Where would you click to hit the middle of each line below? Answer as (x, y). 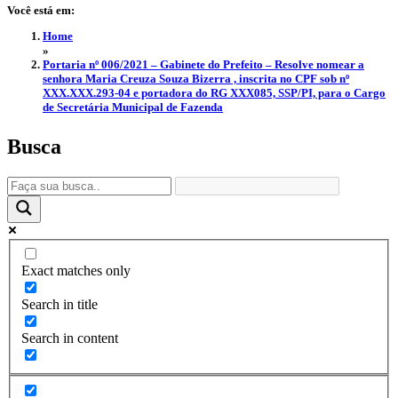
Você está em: (41, 11)
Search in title (60, 305)
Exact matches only (76, 271)
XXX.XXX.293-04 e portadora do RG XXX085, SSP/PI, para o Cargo (214, 93)
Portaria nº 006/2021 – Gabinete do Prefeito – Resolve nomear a (203, 65)
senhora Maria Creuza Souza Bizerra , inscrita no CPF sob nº (196, 79)
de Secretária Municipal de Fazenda (133, 107)
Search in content (70, 338)
